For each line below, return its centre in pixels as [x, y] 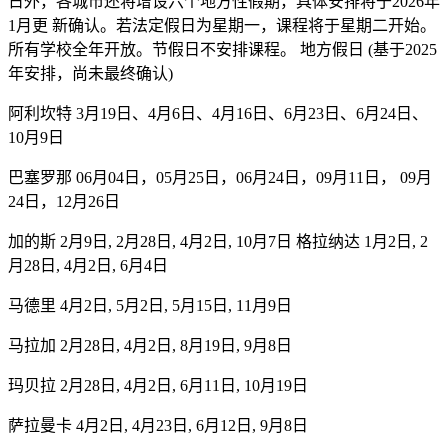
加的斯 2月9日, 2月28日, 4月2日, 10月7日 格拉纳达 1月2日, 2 [218, 241]
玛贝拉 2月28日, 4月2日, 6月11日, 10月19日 [158, 385]
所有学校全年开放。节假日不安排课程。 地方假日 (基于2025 [222, 49]
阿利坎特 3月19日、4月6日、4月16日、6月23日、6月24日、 [218, 113]
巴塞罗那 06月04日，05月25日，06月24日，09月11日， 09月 [220, 177]
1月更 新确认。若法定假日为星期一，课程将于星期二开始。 [222, 25]
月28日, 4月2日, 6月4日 [88, 265]
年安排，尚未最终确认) [90, 73]
